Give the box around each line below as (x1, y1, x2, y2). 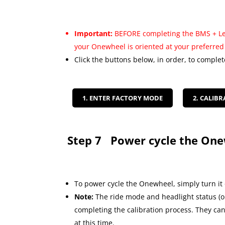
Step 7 (67, 132, 111, 148)
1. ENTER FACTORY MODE (82, 93, 163, 102)
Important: (74, 29, 115, 39)
